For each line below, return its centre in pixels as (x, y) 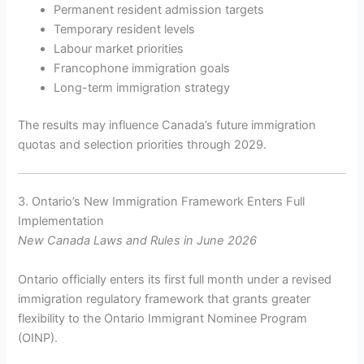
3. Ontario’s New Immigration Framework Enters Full (162, 202)
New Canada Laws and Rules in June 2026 (138, 241)
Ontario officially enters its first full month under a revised (175, 279)
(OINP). (38, 338)
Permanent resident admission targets (159, 10)
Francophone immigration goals (142, 69)
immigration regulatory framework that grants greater (165, 299)
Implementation (61, 221)
